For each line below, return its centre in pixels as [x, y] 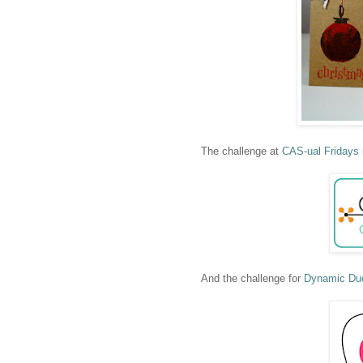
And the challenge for [251, 279]
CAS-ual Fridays [320, 152]
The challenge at [240, 152]
